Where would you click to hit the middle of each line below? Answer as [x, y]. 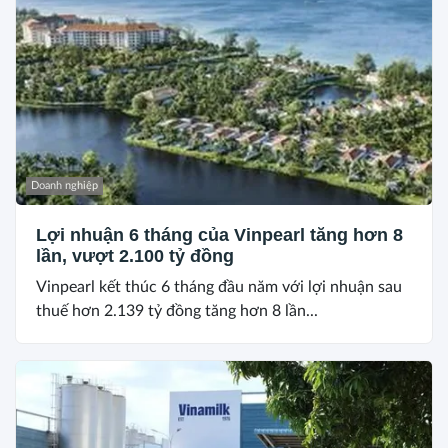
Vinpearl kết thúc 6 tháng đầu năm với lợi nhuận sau [219, 286]
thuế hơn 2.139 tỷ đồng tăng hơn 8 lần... [177, 310]
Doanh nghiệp [64, 185]
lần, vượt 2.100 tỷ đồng [135, 255]
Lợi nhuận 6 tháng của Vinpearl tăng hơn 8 [219, 234]
